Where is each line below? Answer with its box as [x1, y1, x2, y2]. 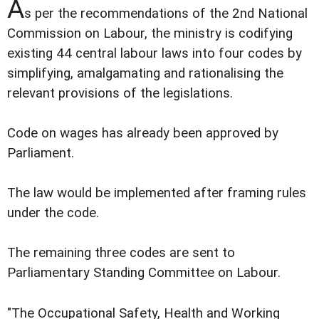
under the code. [7, 205, 99, 221]
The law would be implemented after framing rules [7, 185, 306, 202]
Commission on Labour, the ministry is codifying [7, 26, 293, 42]
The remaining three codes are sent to [7, 245, 235, 261]
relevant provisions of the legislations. [7, 85, 233, 102]
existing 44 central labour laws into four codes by [7, 46, 302, 62]
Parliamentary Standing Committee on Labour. [7, 265, 281, 281]
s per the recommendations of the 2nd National [24, 6, 308, 22]
